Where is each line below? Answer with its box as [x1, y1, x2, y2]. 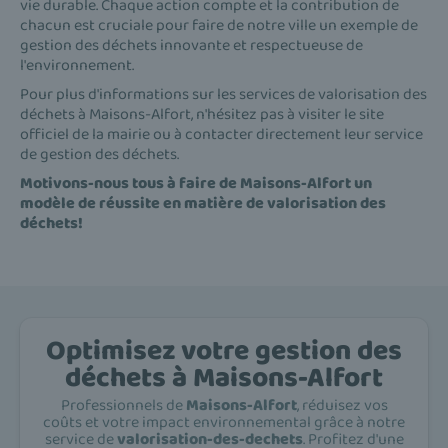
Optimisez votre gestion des [46, 329, 402, 374]
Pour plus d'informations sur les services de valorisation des [20, 82, 427, 108]
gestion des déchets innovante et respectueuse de [20, 33, 363, 59]
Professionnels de [60, 393, 186, 419]
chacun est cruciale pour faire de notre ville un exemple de [20, 13, 418, 39]
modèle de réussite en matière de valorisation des [20, 191, 386, 217]
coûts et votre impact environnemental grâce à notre [43, 410, 405, 436]
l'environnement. [20, 53, 134, 79]
